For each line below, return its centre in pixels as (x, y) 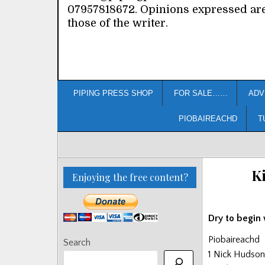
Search (77, 242)
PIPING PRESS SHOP (113, 93)
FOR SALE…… (201, 93)
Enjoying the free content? (130, 177)
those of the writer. (118, 23)
